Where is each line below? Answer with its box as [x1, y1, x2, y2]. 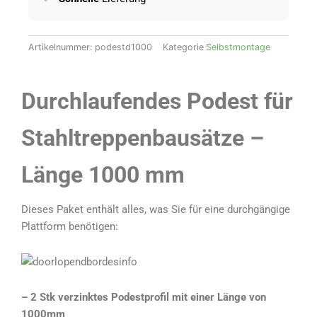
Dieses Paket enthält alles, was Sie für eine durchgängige [21, 202, 290, 216]
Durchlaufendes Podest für [21, 88, 293, 115]
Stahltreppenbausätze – [21, 125, 264, 152]
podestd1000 [95, 42, 152, 53]
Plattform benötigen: [21, 219, 118, 233]
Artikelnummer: [28, 42, 95, 53]
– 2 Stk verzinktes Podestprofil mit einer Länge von [21, 290, 266, 304]
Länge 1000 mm [21, 161, 185, 189]
